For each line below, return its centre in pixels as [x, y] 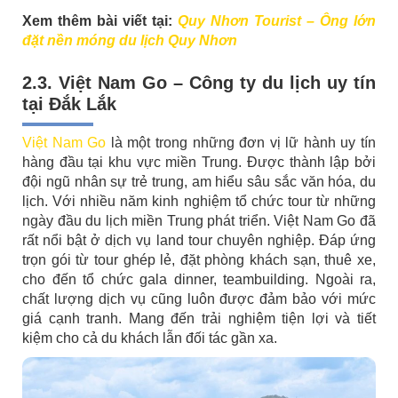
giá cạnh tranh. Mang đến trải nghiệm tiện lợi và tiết [199, 318]
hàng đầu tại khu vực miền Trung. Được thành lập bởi [199, 162]
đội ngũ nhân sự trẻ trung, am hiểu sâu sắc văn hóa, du [199, 181]
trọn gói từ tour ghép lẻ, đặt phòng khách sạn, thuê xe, [199, 259]
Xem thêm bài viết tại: [100, 20]
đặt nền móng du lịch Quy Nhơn [130, 40]
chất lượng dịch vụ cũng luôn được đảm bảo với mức [199, 298]
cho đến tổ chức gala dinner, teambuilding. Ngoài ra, [199, 279]
